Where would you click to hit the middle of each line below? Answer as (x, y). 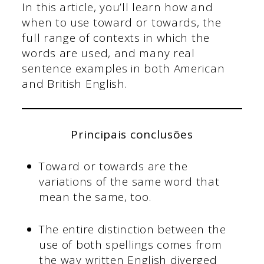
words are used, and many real (108, 53)
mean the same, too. (96, 197)
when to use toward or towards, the (122, 22)
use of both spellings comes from (130, 244)
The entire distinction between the (132, 229)
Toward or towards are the (113, 166)
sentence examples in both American (123, 68)
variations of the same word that (129, 182)
